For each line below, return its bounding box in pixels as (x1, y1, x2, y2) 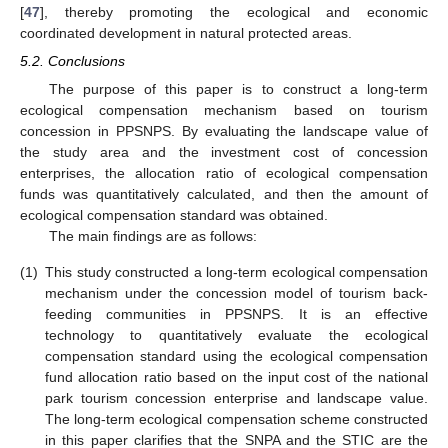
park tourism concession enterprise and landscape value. (45, 389, 428, 406)
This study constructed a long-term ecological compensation (45, 263, 428, 280)
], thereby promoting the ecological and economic (40, 4, 428, 21)
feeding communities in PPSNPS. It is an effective (45, 305, 428, 322)
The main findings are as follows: (48, 228, 257, 245)
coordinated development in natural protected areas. (20, 25, 352, 42)
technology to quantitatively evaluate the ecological (45, 326, 428, 343)
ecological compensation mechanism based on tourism (20, 102, 428, 119)
